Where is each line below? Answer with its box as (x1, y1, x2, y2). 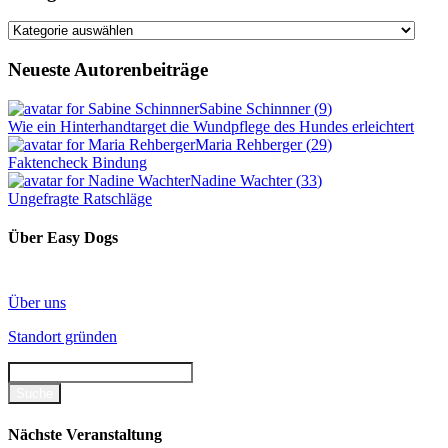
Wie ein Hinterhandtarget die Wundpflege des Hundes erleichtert (8, 117, 414, 135)
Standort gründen (8, 328, 117, 346)
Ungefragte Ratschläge (8, 189, 152, 207)
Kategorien (7, 20, 77, 38)
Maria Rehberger (195, 135, 306, 153)
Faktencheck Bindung (8, 153, 147, 171)
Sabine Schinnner (199, 99, 314, 117)
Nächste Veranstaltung (8, 425, 162, 443)
